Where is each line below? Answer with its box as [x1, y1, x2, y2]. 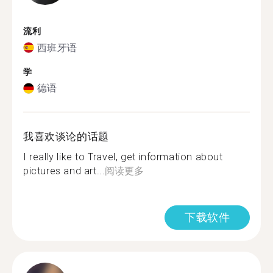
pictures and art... [23, 165, 105, 177]
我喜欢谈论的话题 [23, 130, 109, 143]
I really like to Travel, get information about [23, 151, 223, 163]
